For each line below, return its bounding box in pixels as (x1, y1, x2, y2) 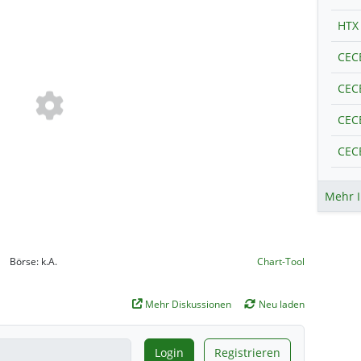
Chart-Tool (256, 254, 305, 268)
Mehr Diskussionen (144, 297, 231, 311)
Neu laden (258, 297, 305, 311)
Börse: (10, 254, 41, 268)
